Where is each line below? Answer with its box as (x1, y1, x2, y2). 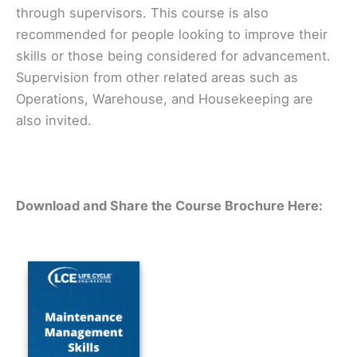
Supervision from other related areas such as (16, 69, 298, 86)
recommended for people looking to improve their (16, 26, 328, 43)
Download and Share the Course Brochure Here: (16, 197, 323, 214)
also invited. (16, 112, 92, 129)
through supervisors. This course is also (16, 5, 269, 22)
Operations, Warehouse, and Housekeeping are (16, 91, 313, 108)
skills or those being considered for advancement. (16, 48, 331, 65)
